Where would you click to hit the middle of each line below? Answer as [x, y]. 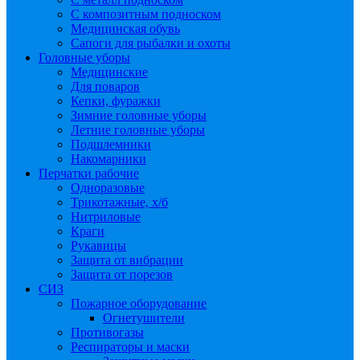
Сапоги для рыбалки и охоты [151, 43]
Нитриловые [106, 217]
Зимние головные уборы [139, 115]
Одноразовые [108, 188]
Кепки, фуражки [116, 101]
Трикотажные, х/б [119, 202]
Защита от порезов [122, 274]
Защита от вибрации [127, 260]
